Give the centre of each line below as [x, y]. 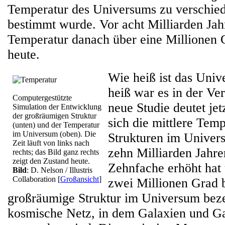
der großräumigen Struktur [54, 116]
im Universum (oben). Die [54, 134]
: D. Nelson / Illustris [60, 170]
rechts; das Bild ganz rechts [56, 152]
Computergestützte [42, 98]
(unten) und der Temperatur [56, 125]
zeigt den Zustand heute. [51, 161]
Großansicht [80, 179]
